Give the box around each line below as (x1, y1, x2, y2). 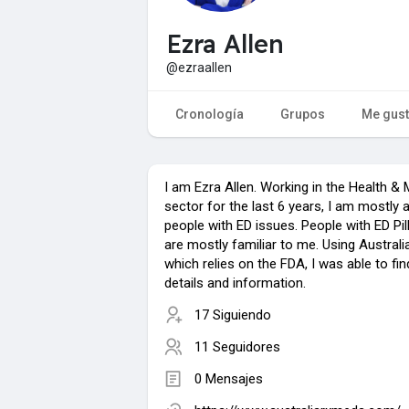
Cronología (175, 106, 244, 121)
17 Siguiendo (194, 306, 271, 323)
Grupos (280, 106, 325, 121)
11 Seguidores (194, 338, 280, 355)
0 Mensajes (194, 370, 263, 387)
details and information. (164, 274, 306, 291)
